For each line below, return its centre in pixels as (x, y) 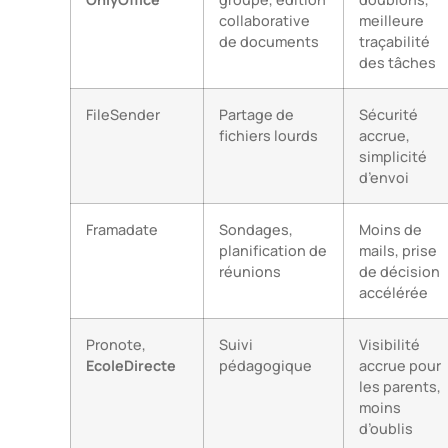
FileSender (123, 114)
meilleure (391, 20)
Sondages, (256, 229)
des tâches (397, 62)
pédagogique (265, 365)
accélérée (393, 292)
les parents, (400, 386)
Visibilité (389, 344)
